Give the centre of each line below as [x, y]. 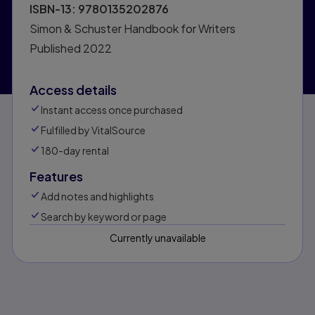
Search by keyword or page [104, 217]
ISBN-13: [54, 9]
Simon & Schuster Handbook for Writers [133, 29]
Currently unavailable [157, 238]
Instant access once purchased [112, 110]
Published [56, 49]
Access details [73, 90]
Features [56, 176]
